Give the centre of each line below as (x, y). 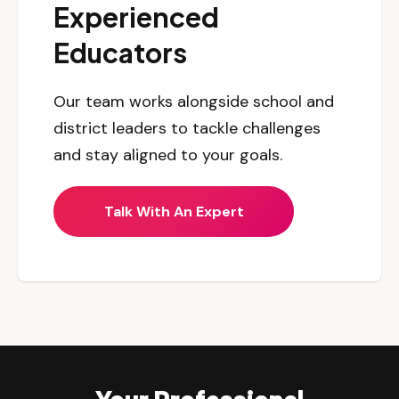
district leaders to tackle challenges (187, 129)
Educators (120, 53)
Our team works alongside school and (194, 102)
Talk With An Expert (174, 211)
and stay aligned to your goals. (168, 155)
